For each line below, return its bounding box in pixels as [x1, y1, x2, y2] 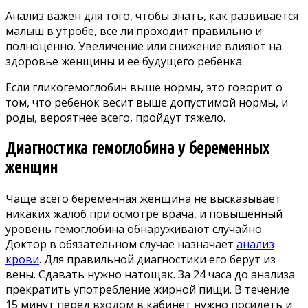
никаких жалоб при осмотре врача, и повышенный [5, 206, 283, 222]
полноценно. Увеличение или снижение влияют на [5, 38, 282, 54]
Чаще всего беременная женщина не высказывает [5, 191, 281, 207]
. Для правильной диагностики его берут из [39, 252, 276, 267]
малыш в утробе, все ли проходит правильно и [5, 23, 262, 39]
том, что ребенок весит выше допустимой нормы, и [5, 95, 288, 111]
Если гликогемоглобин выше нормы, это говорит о [5, 80, 283, 96]
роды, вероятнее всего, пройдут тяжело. [5, 110, 225, 126]
